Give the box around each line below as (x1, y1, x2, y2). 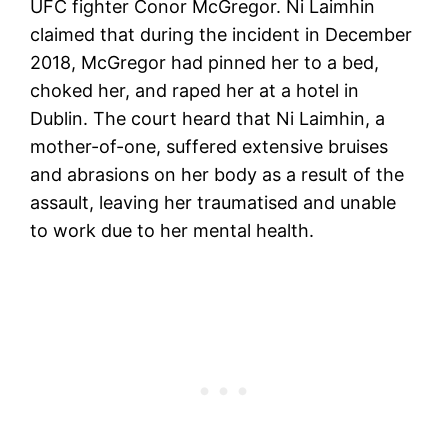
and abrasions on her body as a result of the (30, 163, 405, 185)
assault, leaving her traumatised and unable (30, 191, 397, 213)
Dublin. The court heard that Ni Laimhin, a (30, 107, 386, 129)
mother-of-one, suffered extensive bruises (30, 135, 389, 157)
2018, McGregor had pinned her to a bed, (30, 51, 380, 73)
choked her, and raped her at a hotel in (30, 79, 360, 101)
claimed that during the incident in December (30, 23, 413, 45)
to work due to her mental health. (30, 219, 315, 241)
